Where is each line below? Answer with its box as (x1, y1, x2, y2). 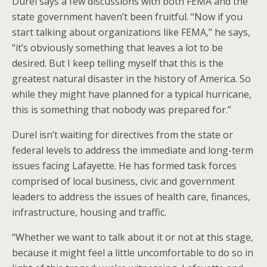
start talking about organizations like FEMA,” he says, (12, 26, 250, 39)
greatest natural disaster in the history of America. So (12, 72, 251, 85)
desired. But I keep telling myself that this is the (12, 57, 223, 70)
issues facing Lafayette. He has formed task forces (12, 159, 237, 172)
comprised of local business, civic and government (12, 175, 235, 188)
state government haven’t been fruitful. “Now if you (12, 10, 243, 23)
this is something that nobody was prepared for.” (12, 103, 231, 116)
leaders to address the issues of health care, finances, (12, 190, 250, 203)
